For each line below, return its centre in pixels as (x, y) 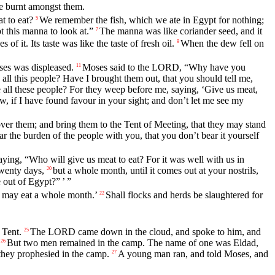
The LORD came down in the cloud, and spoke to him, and (145, 232)
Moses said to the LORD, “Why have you (164, 68)
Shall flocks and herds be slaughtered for (184, 195)
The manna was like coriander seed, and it (181, 31)
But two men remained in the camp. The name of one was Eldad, (133, 243)
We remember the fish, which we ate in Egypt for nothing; (152, 20)
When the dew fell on (222, 43)
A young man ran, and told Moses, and (193, 254)
